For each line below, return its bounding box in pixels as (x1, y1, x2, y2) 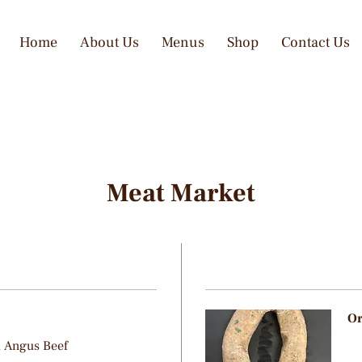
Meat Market (107, 176, 255, 210)
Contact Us (281, 33, 351, 52)
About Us (80, 33, 140, 52)
